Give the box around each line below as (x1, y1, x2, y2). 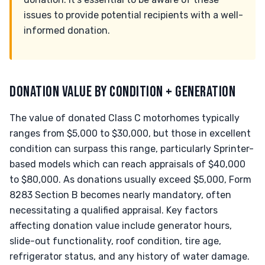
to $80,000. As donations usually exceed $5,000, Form (9, 174, 251, 185)
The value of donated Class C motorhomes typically (9, 112, 240, 124)
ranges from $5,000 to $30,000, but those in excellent (9, 128, 251, 139)
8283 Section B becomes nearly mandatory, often (9, 189, 231, 201)
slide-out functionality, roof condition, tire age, (9, 235, 221, 247)
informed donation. (24, 25, 110, 36)
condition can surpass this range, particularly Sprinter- (9, 143, 254, 154)
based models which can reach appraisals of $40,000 (9, 159, 245, 170)
